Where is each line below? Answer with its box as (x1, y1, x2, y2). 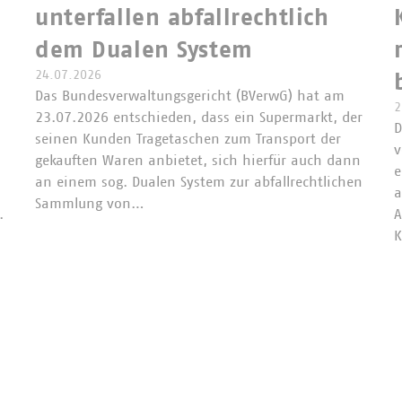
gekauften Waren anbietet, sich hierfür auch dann (35, 153, 361, 168)
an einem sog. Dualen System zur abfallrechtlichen (35, 174, 363, 189)
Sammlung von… (35, 196, 144, 211)
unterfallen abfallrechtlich (35, 5, 329, 30)
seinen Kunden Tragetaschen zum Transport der (35, 131, 341, 146)
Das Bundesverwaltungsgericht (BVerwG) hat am (35, 88, 345, 103)
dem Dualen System (35, 38, 253, 62)
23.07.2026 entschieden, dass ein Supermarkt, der (35, 109, 363, 125)
